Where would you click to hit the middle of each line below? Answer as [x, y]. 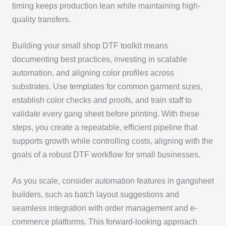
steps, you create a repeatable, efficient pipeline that [104, 127]
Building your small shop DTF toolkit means [90, 45]
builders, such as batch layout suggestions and [95, 194]
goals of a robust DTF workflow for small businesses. [106, 154]
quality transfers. [41, 19]
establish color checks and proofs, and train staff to [102, 100]
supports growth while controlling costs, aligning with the [112, 141]
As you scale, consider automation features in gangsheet [113, 181]
